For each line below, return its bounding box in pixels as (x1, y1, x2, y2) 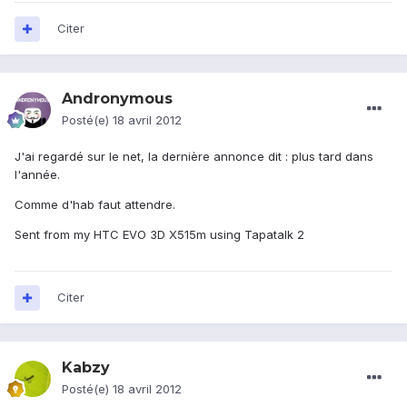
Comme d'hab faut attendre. (15, 197, 175, 213)
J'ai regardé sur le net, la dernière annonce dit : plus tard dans (15, 149, 373, 164)
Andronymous (62, 90, 173, 108)
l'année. (15, 167, 60, 183)
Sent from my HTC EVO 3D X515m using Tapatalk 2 (15, 227, 304, 243)
